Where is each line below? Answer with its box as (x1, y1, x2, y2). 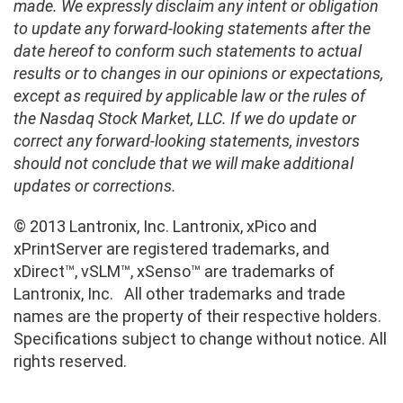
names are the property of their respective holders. (13, 306, 381, 326)
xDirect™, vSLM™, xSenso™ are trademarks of (13, 261, 335, 281)
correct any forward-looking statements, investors (13, 131, 360, 151)
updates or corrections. (13, 176, 176, 196)
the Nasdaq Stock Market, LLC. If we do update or (13, 109, 356, 129)
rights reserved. (13, 351, 127, 371)
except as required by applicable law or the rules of (13, 86, 365, 106)
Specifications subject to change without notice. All (13, 328, 387, 348)
